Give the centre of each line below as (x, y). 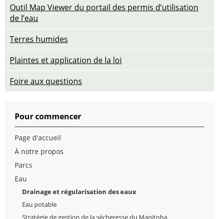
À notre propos (39, 151)
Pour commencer (48, 116)
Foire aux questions (46, 81)
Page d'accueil (38, 137)
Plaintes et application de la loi (66, 60)
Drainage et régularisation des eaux (79, 191)
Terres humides (39, 39)
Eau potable (39, 204)
